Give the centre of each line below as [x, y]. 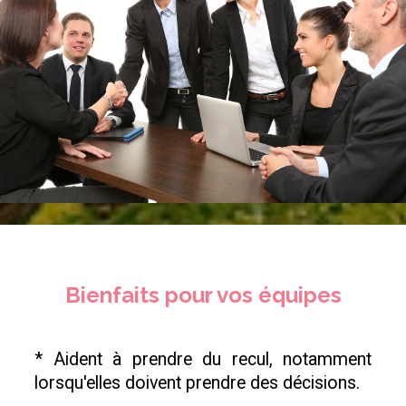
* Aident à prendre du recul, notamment [203, 360]
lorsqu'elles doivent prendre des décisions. [197, 383]
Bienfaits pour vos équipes [203, 295]
